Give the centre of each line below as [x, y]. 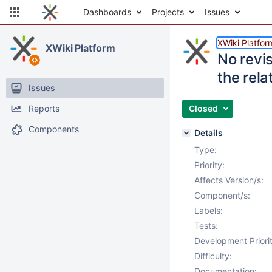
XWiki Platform [80, 48]
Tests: [206, 226]
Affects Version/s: [229, 180]
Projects [168, 12]
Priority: [209, 165]
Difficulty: [213, 256]
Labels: [209, 210]
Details [209, 133]
